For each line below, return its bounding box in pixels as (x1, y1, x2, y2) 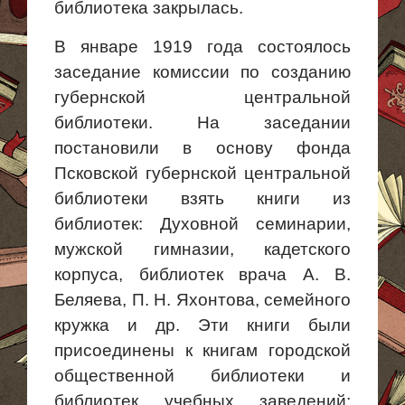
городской (258, 341, 352, 360)
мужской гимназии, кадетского (54, 240, 351, 259)
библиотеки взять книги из (54, 189, 351, 208)
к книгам (184, 341, 259, 360)
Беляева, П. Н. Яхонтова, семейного (54, 290, 351, 309)
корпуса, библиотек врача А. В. (54, 265, 351, 284)
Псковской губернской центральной (54, 164, 351, 183)
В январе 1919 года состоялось (54, 37, 351, 56)
